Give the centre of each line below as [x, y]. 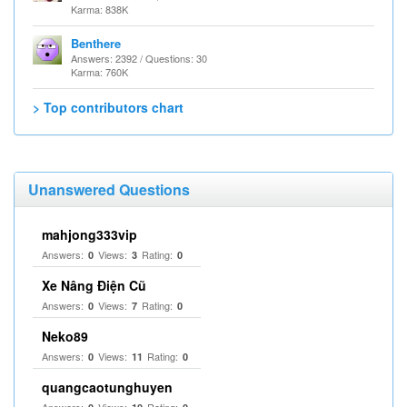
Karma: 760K [99, 72]
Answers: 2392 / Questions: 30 [139, 58]
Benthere [96, 43]
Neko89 [65, 336]
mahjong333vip [89, 234]
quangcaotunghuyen [107, 387]
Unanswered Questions [109, 189]
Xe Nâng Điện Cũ [94, 285]
